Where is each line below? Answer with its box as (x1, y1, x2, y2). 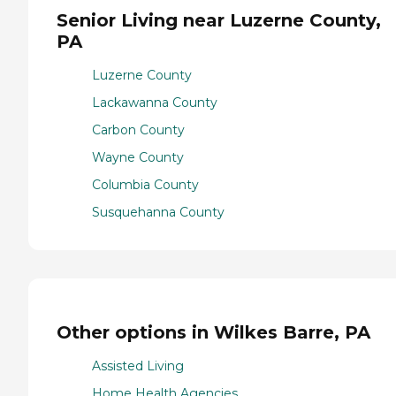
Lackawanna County (92, 95, 217, 111)
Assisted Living (92, 358, 184, 375)
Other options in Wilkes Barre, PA (57, 321, 370, 343)
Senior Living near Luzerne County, (57, 9, 381, 31)
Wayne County (92, 149, 184, 166)
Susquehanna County (92, 204, 225, 221)
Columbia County (92, 177, 199, 194)
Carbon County (92, 122, 185, 139)
